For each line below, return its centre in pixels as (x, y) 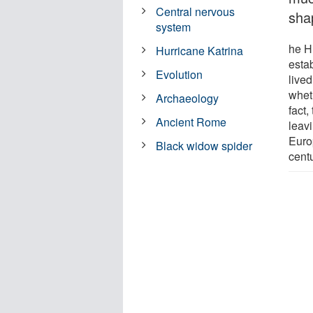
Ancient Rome (191, 122)
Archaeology (188, 98)
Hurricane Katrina (200, 50)
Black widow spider (204, 145)
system (174, 27)
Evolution (180, 74)
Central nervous (196, 11)
